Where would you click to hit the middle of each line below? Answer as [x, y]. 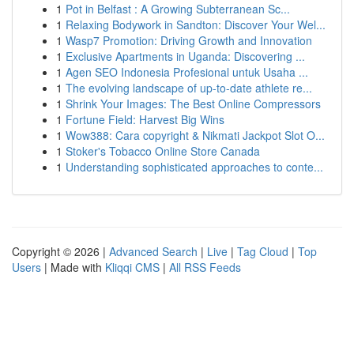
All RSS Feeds [205, 267]
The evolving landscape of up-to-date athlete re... [189, 88]
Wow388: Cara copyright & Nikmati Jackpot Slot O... [195, 135]
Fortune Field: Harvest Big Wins [145, 119]
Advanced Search [153, 251]
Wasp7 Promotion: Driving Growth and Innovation [189, 40]
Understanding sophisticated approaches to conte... [194, 167]
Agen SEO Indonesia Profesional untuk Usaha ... [187, 72]
